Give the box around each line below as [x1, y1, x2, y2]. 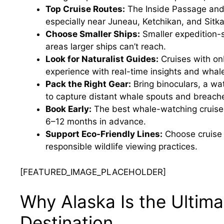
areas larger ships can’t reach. [45, 41, 166, 52]
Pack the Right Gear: [45, 79, 131, 89]
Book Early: [45, 104, 91, 114]
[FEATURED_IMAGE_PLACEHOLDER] [20, 166, 166, 177]
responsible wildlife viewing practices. [45, 141, 197, 152]
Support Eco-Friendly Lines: [45, 129, 162, 139]
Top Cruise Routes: [45, 4, 125, 14]
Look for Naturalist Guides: [45, 54, 158, 64]
